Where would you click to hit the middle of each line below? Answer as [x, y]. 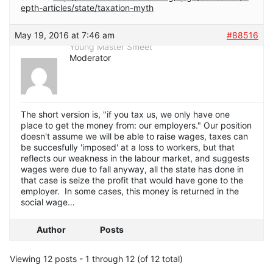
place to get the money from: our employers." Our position [136, 125]
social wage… [48, 202]
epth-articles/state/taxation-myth [87, 7]
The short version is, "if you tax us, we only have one [125, 114]
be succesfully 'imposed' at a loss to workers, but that [128, 147]
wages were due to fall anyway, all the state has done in [132, 169]
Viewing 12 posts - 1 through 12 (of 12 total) [96, 258]
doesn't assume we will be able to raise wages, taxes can [134, 136]
